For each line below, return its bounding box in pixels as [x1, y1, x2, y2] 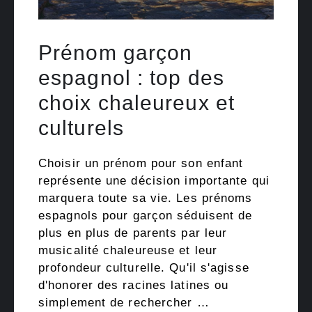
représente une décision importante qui [38, 173, 270, 187]
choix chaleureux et [38, 91, 235, 114]
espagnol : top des [38, 65, 224, 89]
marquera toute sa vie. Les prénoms [38, 191, 253, 205]
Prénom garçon [38, 40, 193, 64]
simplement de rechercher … [38, 295, 210, 309]
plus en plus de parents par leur [38, 226, 228, 240]
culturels [38, 116, 124, 139]
